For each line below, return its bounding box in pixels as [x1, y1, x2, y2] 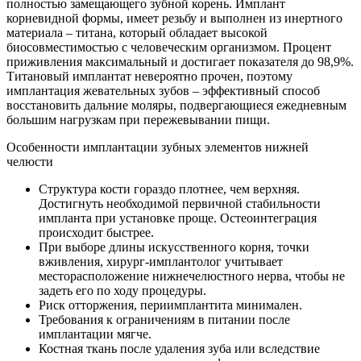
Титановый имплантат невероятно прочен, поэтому [6, 68, 293, 83]
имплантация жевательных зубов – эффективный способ [6, 83, 320, 98]
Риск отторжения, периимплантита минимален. [39, 297, 302, 312]
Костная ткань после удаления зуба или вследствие [39, 341, 320, 355]
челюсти [6, 154, 53, 168]
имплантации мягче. [39, 326, 151, 341]
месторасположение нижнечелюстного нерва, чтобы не [39, 268, 345, 283]
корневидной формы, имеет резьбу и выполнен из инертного [6, 10, 342, 25]
